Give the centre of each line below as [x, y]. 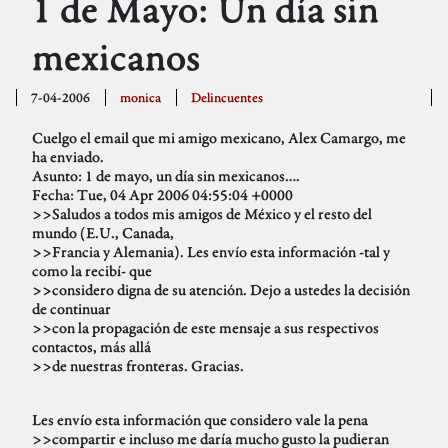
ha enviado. [68, 157]
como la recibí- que [92, 271]
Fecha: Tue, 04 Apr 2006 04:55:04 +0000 [162, 195]
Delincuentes [226, 98]
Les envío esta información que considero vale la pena [200, 420]
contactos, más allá [91, 347]
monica [141, 98]
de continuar [71, 309]
